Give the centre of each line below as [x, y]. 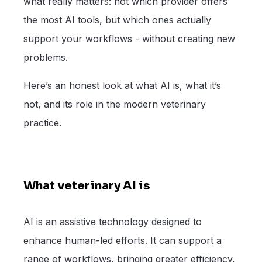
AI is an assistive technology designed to [113, 222]
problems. [46, 57]
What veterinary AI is [87, 186]
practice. [42, 123]
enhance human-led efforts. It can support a [123, 241]
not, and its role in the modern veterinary [115, 104]
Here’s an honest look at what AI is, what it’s [122, 85]
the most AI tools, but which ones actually [117, 20]
